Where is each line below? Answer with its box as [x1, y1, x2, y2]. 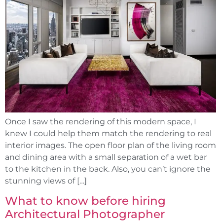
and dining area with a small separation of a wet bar [5, 152, 207, 162]
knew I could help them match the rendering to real [5, 129, 212, 139]
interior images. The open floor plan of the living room [5, 141, 216, 150]
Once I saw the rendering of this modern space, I [5, 117, 196, 127]
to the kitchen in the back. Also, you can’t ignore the [5, 164, 211, 174]
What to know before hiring [5, 193, 166, 208]
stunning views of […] [5, 176, 87, 186]
